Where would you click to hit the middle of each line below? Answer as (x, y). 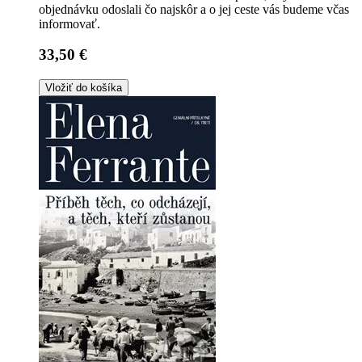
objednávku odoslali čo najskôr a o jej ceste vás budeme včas (194, 9)
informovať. (69, 23)
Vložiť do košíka (84, 88)
